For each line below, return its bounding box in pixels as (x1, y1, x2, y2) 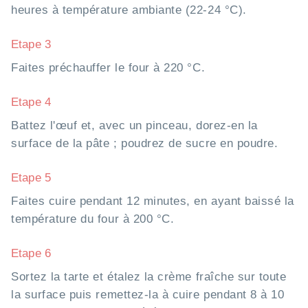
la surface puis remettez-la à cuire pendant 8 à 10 (11, 288, 285, 302)
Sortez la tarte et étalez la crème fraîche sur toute (11, 270, 287, 284)
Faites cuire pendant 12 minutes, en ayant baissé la (11, 195, 295, 208)
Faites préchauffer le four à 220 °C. (11, 61, 206, 75)
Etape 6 (11, 247, 52, 261)
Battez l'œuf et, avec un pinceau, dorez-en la (11, 119, 258, 133)
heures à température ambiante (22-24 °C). (11, 3, 247, 17)
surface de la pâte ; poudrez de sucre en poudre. (11, 137, 278, 151)
